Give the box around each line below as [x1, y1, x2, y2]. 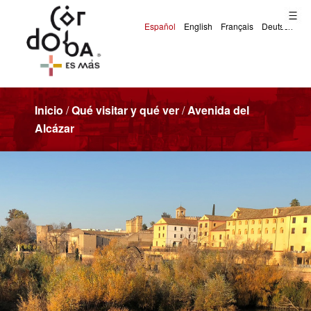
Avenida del [187, 101, 249, 118]
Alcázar [35, 119, 74, 136]
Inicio [35, 101, 63, 118]
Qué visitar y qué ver [72, 101, 179, 118]
